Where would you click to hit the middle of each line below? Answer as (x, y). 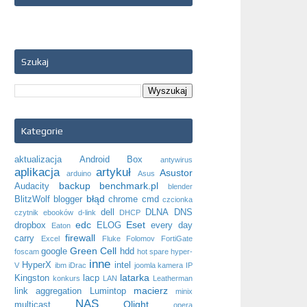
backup (74, 185)
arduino (78, 173)
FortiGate (177, 238)
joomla (145, 265)
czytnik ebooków (44, 212)
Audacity (32, 186)
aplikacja (37, 172)
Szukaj (35, 61)
